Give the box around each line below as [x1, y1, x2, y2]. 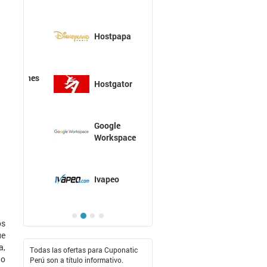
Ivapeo [74, 173, 100, 185]
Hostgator [74, 77, 113, 89]
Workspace [74, 131, 117, 143]
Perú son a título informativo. [29, 254, 123, 265]
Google [74, 119, 101, 131]
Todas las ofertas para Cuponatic [29, 244, 138, 254]
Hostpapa [74, 30, 112, 42]
